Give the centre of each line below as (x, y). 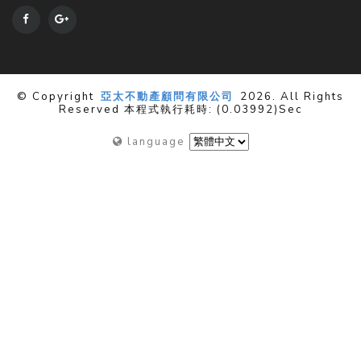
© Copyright (58, 96)
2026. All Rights (290, 96)
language (154, 141)
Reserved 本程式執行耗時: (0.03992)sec (180, 109)
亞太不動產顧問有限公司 (167, 96)
